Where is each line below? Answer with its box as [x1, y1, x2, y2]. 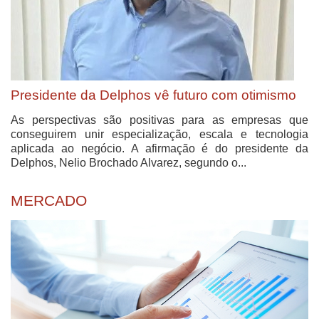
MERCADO [11, 192, 87, 209]
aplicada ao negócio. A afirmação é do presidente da [11, 142, 308, 155]
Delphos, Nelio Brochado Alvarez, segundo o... [11, 157, 246, 169]
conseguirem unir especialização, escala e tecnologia [11, 128, 308, 141]
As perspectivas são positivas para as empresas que [11, 114, 308, 127]
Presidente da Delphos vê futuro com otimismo [11, 88, 296, 103]
